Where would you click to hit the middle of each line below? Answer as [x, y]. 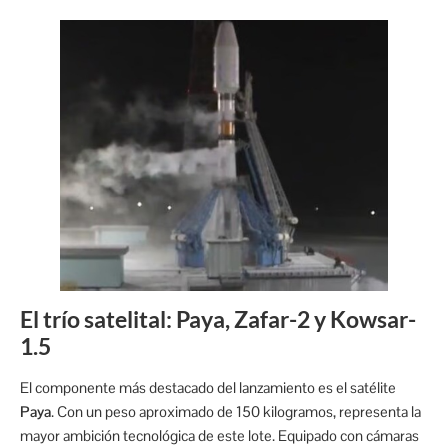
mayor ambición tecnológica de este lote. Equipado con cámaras [219, 435]
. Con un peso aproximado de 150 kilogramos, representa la [236, 411]
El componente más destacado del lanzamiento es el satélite [208, 387]
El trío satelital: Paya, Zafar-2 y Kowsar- [218, 318]
